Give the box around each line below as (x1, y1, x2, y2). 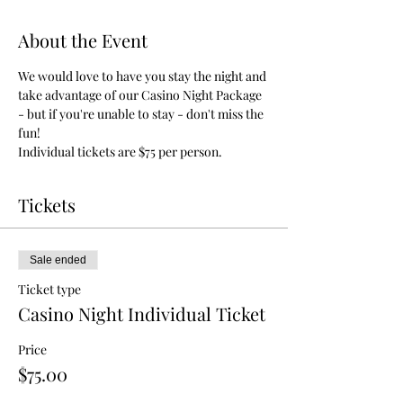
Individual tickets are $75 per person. (18, 143, 222, 160)
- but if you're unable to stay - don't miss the (18, 105, 266, 122)
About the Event (18, 28, 148, 52)
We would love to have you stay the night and (18, 67, 269, 85)
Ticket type (18, 281, 81, 298)
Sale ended (30, 254, 86, 266)
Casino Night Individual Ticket (18, 301, 265, 326)
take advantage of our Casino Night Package (18, 86, 264, 103)
